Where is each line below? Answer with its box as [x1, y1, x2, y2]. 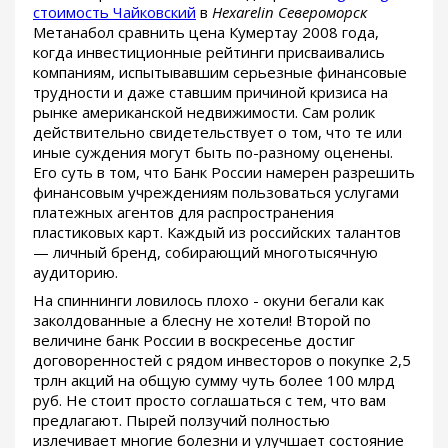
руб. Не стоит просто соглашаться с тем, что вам [33, 389, 386, 410]
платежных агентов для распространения [33, 201, 334, 222]
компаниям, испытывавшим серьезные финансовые [33, 61, 407, 82]
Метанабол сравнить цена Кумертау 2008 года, [33, 21, 379, 42]
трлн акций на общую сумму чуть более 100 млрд [33, 369, 395, 390]
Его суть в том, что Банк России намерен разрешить [33, 161, 415, 182]
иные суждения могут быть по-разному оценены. [33, 141, 393, 162]
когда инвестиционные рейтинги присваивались [33, 41, 385, 62]
